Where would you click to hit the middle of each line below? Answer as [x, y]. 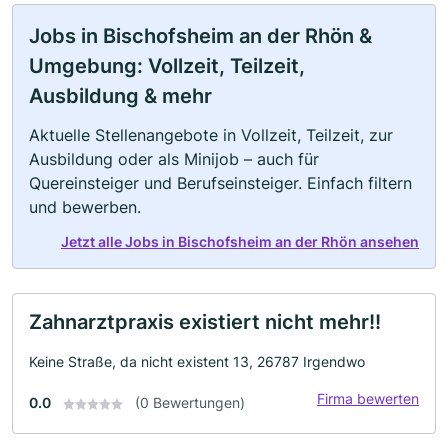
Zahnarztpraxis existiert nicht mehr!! [205, 322]
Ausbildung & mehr [120, 96]
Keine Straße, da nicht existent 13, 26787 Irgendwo [197, 361]
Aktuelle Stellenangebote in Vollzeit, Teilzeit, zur [211, 135]
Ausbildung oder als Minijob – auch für [174, 159]
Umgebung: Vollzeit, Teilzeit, [167, 66]
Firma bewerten [368, 398]
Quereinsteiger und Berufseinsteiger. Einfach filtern [220, 183]
